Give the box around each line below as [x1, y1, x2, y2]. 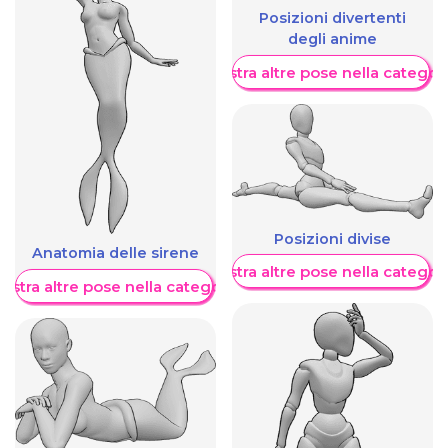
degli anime [288, 30, 377, 49]
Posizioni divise [274, 229, 391, 248]
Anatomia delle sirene [32, 244, 199, 263]
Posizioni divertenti [259, 9, 406, 28]
